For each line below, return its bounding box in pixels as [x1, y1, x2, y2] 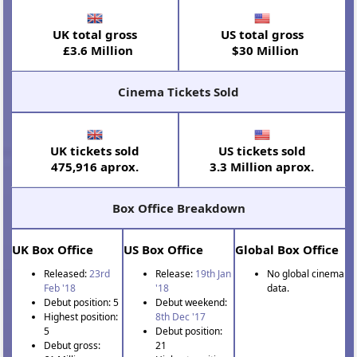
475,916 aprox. [51, 159, 139, 175]
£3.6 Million [57, 42, 134, 59]
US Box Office [124, 241, 204, 258]
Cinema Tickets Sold [118, 84, 239, 100]
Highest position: [44, 310, 119, 324]
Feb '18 [44, 281, 76, 296]
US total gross [220, 26, 304, 43]
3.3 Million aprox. [210, 159, 315, 175]
